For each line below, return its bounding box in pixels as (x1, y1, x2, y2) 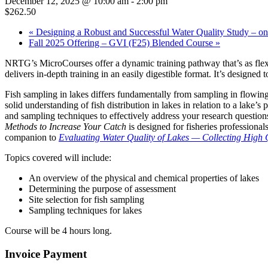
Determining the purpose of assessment (29, 183, 176, 194)
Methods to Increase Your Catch (5, 121, 126, 132)
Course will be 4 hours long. (5, 225, 112, 236)
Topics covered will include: (5, 152, 111, 163)
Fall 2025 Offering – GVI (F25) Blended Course (29, 37, 215, 48)
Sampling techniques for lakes (29, 205, 142, 215)
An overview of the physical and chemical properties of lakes (29, 172, 259, 183)
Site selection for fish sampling (29, 194, 144, 205)
